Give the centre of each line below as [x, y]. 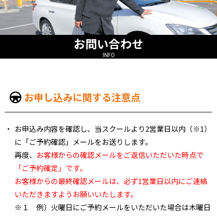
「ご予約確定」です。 [51, 168]
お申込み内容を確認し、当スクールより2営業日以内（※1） [113, 128]
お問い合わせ [108, 43]
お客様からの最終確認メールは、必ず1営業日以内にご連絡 [111, 181]
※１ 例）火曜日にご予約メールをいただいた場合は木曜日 [113, 207]
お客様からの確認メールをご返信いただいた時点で [120, 155]
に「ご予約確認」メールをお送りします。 [83, 141]
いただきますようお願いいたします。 [76, 194]
